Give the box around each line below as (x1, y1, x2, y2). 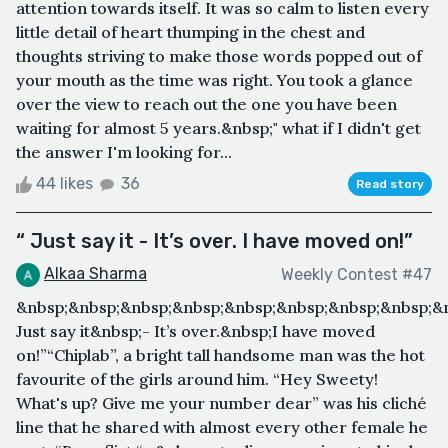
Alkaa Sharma (44, 264, 147, 284)
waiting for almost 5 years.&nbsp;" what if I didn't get (16, 118, 421, 139)
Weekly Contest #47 (281, 264, 432, 284)
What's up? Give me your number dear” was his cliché (16, 392, 427, 413)
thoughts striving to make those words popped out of (16, 46, 422, 67)
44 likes (32, 174, 97, 194)
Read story (356, 177, 424, 192)
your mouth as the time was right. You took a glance (16, 70, 413, 91)
